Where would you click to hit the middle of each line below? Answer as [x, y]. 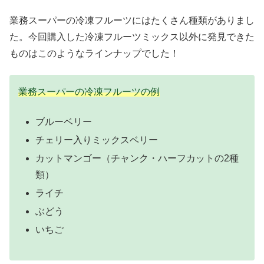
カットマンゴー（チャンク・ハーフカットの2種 [137, 158]
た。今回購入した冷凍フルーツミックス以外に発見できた [132, 37]
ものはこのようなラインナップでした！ [94, 53]
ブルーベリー [64, 121]
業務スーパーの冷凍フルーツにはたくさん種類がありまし [132, 20]
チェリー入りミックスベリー [97, 140]
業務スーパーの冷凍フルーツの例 [89, 92]
